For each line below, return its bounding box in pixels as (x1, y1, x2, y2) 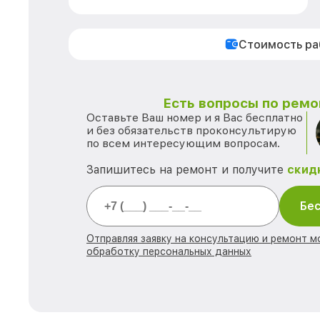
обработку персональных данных (86, 246, 251, 257)
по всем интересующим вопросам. (86, 136, 280, 150)
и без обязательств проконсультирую (86, 124, 296, 137)
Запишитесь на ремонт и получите (86, 163, 287, 176)
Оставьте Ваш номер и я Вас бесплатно (86, 111, 303, 124)
